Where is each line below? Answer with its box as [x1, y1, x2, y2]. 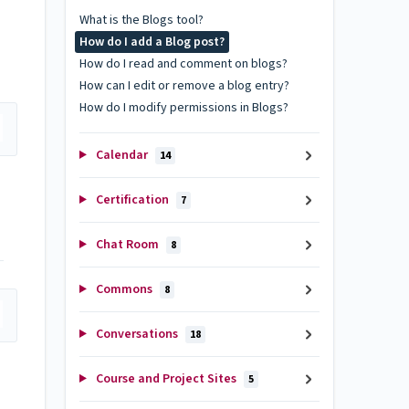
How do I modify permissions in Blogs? [79, 99, 288, 117]
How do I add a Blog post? [79, 33, 225, 51]
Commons [92, 280, 155, 299]
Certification [92, 191, 172, 209]
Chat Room [92, 236, 162, 254]
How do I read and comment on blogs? [79, 55, 288, 73]
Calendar [92, 146, 151, 164]
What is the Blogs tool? [79, 11, 204, 29]
